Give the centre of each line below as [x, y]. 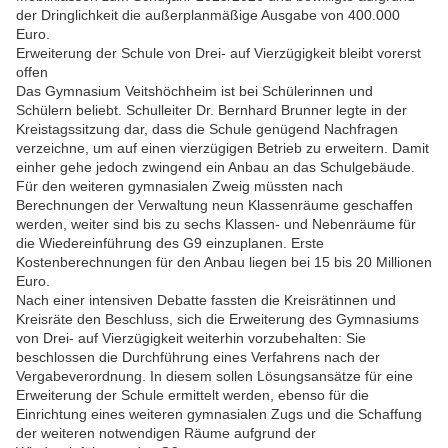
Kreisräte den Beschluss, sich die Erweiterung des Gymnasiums [217, 319]
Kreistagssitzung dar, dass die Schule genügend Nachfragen [207, 129]
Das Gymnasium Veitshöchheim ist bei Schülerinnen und [194, 91]
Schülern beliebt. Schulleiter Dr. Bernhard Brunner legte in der [211, 110]
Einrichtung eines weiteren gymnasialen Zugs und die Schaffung [219, 414]
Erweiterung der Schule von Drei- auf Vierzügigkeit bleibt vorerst [218, 53]
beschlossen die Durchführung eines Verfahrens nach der [198, 357]
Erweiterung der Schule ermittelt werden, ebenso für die [192, 395]
